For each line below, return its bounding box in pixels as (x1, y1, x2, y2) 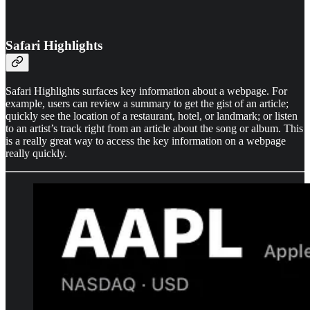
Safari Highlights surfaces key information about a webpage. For (6, 84, 287, 97)
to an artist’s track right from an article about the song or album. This (6, 122, 303, 134)
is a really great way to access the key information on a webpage (6, 134, 286, 147)
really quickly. (6, 147, 67, 159)
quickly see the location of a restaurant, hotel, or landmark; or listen (6, 109, 298, 122)
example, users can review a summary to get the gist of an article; (6, 97, 289, 109)
